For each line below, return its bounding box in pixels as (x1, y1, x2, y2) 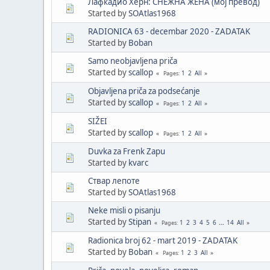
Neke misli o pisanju (88, 204, 160, 216)
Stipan (128, 216, 151, 227)
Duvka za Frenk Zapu (88, 145, 165, 157)
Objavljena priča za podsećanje (88, 85, 200, 96)
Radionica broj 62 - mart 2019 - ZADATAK (88, 234, 237, 246)
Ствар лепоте (88, 175, 140, 186)
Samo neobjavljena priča (88, 55, 177, 66)
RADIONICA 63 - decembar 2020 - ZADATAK (88, 25, 250, 37)
